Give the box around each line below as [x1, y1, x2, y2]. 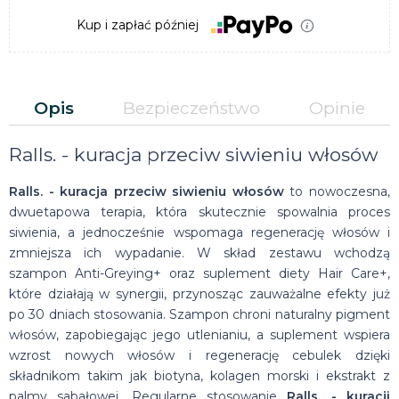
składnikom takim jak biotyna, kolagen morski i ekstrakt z [9, 367, 390, 384]
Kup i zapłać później [77, 17, 202, 33]
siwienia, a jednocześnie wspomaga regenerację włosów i [9, 224, 390, 240]
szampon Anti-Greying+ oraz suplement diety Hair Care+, [9, 265, 390, 281]
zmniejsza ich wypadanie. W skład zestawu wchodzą [9, 244, 390, 261]
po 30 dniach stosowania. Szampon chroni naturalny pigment [9, 305, 390, 322]
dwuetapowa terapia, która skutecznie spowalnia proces [9, 203, 390, 220]
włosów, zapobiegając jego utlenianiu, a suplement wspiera [9, 326, 390, 343]
